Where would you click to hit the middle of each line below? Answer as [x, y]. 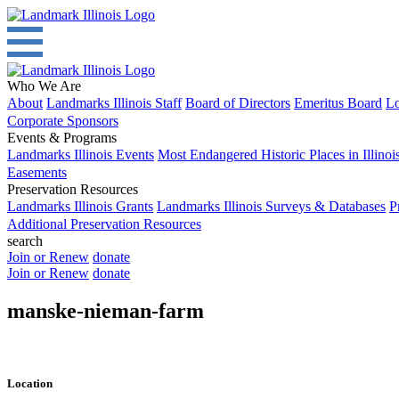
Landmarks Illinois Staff [114, 103]
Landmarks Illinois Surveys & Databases [271, 206]
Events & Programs [62, 138]
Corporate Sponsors [63, 121]
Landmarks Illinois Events [81, 155]
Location [30, 383]
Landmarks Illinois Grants [80, 206]
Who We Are [44, 86]
